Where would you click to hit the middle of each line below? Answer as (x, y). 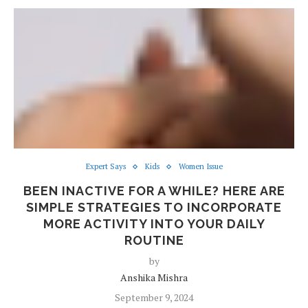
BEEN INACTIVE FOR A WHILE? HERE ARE (154, 191)
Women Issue (200, 166)
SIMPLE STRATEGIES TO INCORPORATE (154, 207)
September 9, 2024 (154, 297)
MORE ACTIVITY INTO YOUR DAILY (154, 224)
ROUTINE (154, 240)
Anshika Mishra (154, 277)
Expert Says (106, 166)
